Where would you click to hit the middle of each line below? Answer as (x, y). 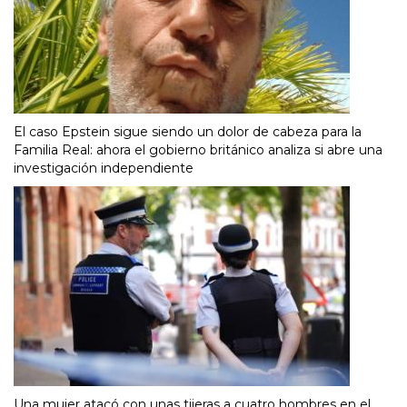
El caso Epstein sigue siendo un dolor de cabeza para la (188, 132)
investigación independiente (104, 169)
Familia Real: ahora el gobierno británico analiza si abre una (198, 150)
